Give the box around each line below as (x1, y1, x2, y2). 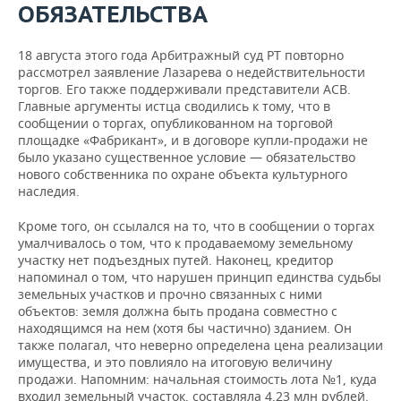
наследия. (18, 183, 80, 200)
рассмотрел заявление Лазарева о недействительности (18, 64, 365, 81)
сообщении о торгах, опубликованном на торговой (18, 115, 333, 132)
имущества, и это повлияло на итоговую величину (18, 354, 332, 371)
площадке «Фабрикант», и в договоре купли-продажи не (18, 132, 368, 149)
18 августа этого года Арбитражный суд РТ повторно (18, 47, 344, 64)
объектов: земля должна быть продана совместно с (18, 303, 337, 320)
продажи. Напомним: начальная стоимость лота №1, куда (18, 371, 377, 388)
